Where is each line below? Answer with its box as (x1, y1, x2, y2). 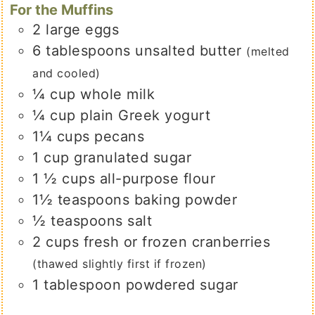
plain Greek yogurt (80, 106, 211, 124)
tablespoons (46, 41, 131, 59)
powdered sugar (125, 276, 238, 293)
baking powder (134, 191, 238, 208)
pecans (94, 127, 145, 145)
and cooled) (32, 65, 101, 80)
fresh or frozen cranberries (83, 233, 271, 250)
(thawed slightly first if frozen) (32, 256, 207, 271)
